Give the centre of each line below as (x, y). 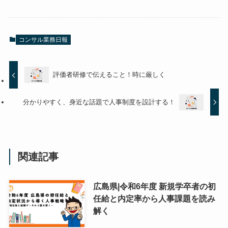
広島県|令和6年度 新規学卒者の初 (154, 187)
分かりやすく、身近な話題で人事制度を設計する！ (99, 102)
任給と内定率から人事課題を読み (154, 199)
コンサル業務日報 (43, 39)
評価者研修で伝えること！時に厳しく (109, 75)
